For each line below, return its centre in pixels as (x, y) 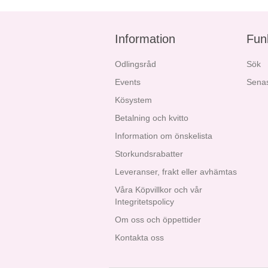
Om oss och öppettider (158, 220)
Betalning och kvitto (152, 118)
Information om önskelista (164, 136)
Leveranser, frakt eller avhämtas (176, 172)
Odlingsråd (135, 64)
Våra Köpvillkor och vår (159, 190)
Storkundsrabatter (149, 154)
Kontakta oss (139, 237)
